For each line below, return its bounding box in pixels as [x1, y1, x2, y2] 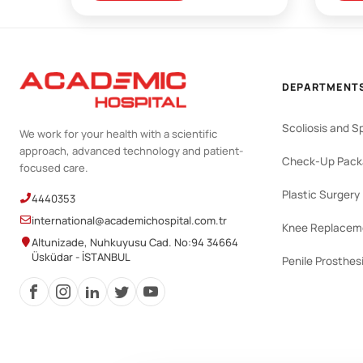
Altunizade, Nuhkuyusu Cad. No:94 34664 [32, 234, 238, 250]
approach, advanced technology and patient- [19, 143, 243, 158]
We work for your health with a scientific [19, 126, 217, 141]
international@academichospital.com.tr [32, 212, 227, 228]
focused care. [19, 160, 88, 175]
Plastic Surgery [282, 186, 360, 202]
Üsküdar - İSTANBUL [32, 249, 130, 264]
